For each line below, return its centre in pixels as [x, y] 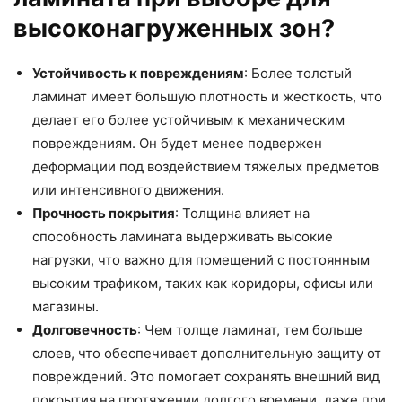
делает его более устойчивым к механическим [188, 119]
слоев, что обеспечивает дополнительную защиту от [207, 353]
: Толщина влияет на [242, 213]
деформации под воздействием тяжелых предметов [205, 166]
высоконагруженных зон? [174, 28]
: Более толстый [298, 73]
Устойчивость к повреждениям [138, 73]
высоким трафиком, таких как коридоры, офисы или [203, 283]
